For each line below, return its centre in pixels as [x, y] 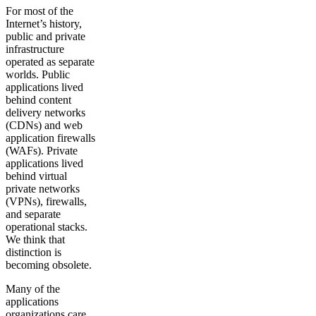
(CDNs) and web [44, 125]
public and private [45, 36]
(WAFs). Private [42, 151]
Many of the [33, 289]
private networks [43, 189]
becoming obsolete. [49, 265]
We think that [35, 239]
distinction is [34, 252]
